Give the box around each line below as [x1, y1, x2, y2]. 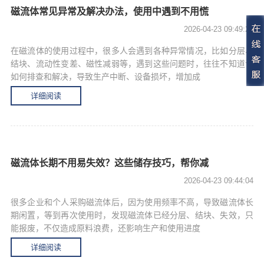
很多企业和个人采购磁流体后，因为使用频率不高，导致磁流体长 [11, 197, 253, 207]
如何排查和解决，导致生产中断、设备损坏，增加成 [11, 72, 200, 81]
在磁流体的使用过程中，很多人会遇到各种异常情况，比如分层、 [11, 46, 253, 55]
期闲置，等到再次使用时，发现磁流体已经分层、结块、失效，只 [11, 210, 253, 220]
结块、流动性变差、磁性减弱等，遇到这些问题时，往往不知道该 [11, 59, 253, 68]
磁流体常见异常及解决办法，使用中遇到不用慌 [11, 6, 209, 16]
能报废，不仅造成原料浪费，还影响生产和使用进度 [11, 223, 200, 233]
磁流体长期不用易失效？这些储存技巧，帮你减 [11, 158, 209, 168]
